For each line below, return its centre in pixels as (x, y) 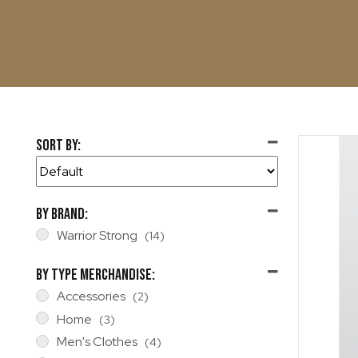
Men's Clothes (97, 342)
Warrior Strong (97, 235)
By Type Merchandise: (95, 275)
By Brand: (62, 214)
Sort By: (58, 145)
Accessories (91, 296)
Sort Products (75, 167)
